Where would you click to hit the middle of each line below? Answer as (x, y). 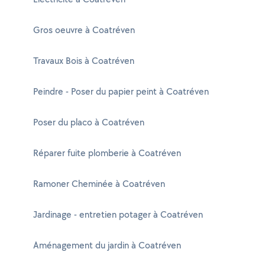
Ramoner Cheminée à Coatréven (99, 184)
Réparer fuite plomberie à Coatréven (107, 153)
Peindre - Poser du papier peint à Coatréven (121, 91)
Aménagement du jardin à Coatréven (107, 245)
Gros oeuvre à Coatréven (84, 30)
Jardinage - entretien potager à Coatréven (118, 214)
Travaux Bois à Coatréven (84, 61)
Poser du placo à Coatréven (89, 122)
